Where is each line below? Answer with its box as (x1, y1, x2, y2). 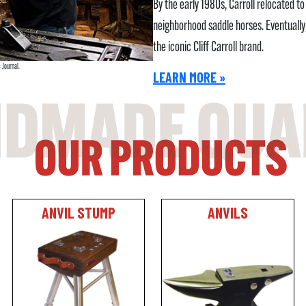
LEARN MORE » (153, 68, 225, 85)
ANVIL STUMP (41, 204, 115, 221)
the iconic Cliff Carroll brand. (153, 40, 264, 55)
